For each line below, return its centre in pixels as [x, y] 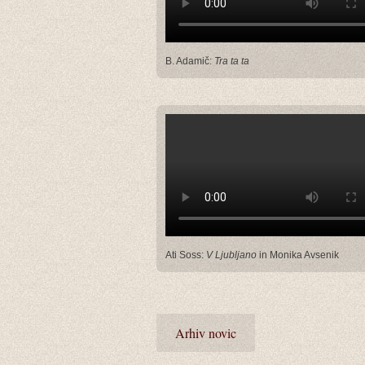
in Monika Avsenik [298, 255]
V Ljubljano [231, 255]
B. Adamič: [190, 61]
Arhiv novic [206, 332]
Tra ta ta [232, 61]
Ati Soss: [186, 255]
